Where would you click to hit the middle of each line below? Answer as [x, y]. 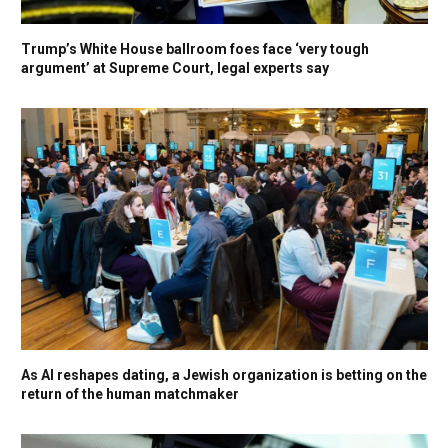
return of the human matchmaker [130, 394]
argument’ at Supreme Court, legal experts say [175, 67]
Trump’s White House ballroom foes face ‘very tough [195, 48]
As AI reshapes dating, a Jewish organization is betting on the [224, 375]
